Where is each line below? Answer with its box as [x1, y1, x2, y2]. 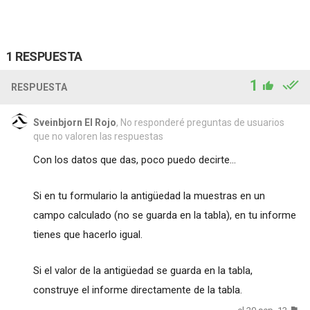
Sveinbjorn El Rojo [33, 116, 116, 128]
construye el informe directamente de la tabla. [33, 283, 242, 296]
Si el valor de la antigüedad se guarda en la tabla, [33, 264, 253, 277]
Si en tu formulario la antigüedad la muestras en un [33, 189, 265, 202]
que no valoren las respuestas [33, 130, 163, 142]
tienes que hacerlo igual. [33, 228, 143, 241]
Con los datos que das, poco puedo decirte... [33, 153, 236, 166]
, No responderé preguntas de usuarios [116, 116, 284, 128]
